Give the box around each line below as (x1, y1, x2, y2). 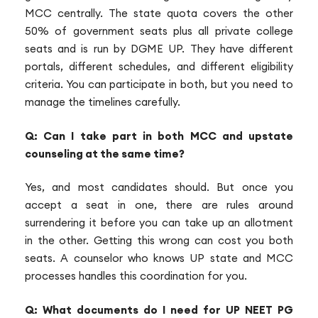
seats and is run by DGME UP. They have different (25, 42, 293, 56)
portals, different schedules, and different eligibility (25, 60, 293, 74)
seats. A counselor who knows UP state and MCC (25, 251, 293, 265)
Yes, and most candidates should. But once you (25, 180, 293, 194)
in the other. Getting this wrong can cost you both (25, 234, 293, 248)
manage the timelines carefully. (25, 95, 180, 109)
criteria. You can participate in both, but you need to (25, 77, 293, 92)
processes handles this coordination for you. (25, 269, 247, 283)
